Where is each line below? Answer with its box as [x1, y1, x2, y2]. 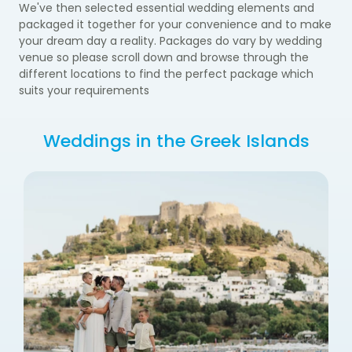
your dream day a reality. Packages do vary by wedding [19, 32, 322, 49]
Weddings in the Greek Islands [42, 128, 310, 153]
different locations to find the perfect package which [19, 65, 313, 82]
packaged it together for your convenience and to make [19, 16, 332, 32]
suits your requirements [19, 82, 149, 98]
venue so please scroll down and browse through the [19, 49, 309, 65]
